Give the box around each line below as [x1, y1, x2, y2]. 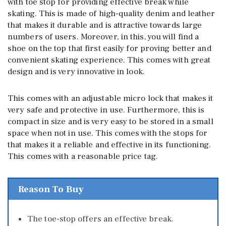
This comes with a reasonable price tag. [8, 151, 158, 162]
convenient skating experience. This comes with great [8, 54, 211, 66]
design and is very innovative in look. [8, 66, 145, 78]
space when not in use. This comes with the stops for [8, 128, 208, 139]
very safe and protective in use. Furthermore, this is [8, 104, 205, 116]
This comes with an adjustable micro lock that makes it [8, 93, 213, 104]
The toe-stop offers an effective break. [27, 213, 174, 225]
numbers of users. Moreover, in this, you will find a [8, 31, 199, 43]
